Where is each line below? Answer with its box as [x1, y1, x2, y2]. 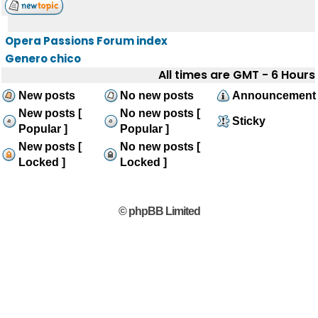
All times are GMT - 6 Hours [158, 67, 315, 83]
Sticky [232, 115, 265, 127]
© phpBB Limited [118, 205, 200, 217]
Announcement [232, 89, 316, 102]
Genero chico [5, 51, 81, 66]
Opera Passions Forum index [5, 33, 168, 48]
